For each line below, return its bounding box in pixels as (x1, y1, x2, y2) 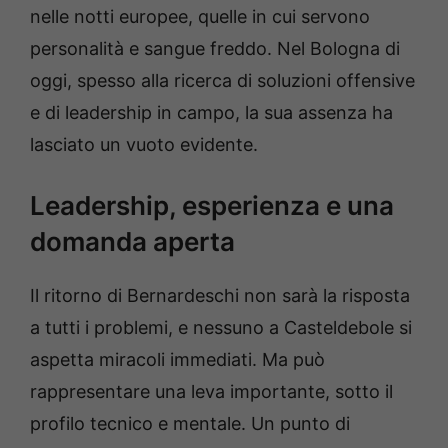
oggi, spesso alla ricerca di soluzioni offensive (30, 69, 415, 91)
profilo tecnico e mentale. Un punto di (30, 412, 350, 434)
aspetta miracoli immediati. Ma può (30, 348, 325, 370)
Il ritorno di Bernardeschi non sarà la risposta (30, 284, 410, 306)
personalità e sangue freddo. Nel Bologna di (30, 37, 400, 59)
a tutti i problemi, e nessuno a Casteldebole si (30, 316, 412, 338)
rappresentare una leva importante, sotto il (30, 380, 393, 402)
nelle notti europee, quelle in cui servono (30, 5, 370, 27)
